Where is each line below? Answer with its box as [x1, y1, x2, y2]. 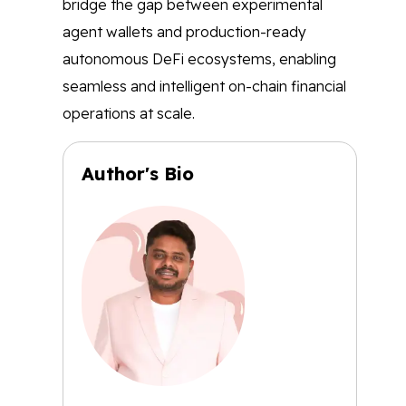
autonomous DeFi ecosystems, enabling [63, 50, 336, 68]
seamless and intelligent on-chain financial [63, 77, 346, 95]
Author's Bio [82, 162, 194, 185]
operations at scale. [63, 104, 195, 122]
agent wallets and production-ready [63, 23, 306, 41]
